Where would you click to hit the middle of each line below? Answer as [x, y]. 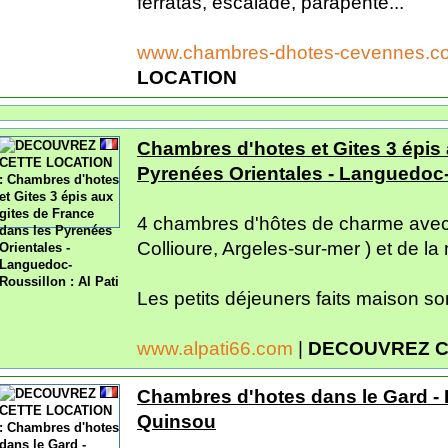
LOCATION [187, 77]
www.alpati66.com [217, 348]
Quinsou [176, 421]
